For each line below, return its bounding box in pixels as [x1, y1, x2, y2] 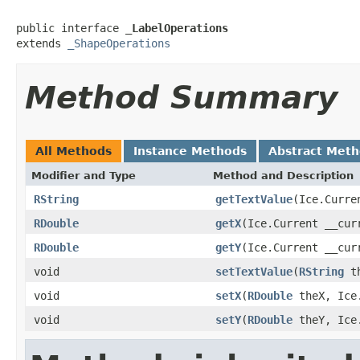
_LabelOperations [125, 21, 228, 35]
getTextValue [215, 192, 292, 206]
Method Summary [25, 79, 337, 116]
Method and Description [213, 169, 354, 182]
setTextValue [215, 264, 292, 278]
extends [16, 36, 67, 50]
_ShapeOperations [67, 36, 170, 50]
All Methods [35, 144, 112, 157]
